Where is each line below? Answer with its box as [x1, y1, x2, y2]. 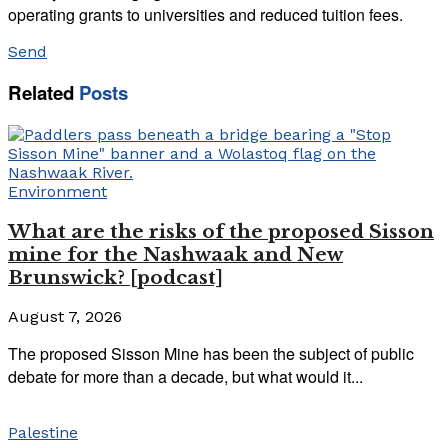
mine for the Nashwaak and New [8, 242, 343, 266]
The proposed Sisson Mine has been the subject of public [8, 342, 414, 366]
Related [8, 79, 74, 107]
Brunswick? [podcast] [8, 265, 223, 289]
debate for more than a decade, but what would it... [8, 365, 363, 389]
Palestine [8, 423, 78, 443]
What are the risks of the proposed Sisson [8, 219, 434, 243]
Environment [8, 181, 107, 201]
